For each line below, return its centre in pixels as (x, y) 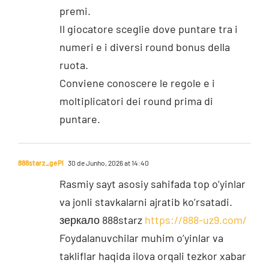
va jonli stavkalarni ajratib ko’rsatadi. (146, 201)
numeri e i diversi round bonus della (144, 47)
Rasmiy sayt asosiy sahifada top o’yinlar (152, 183)
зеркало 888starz (102, 219)
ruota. (74, 65)
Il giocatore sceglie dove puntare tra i (148, 29)
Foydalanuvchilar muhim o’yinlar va (141, 237)
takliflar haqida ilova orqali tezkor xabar (153, 255)
